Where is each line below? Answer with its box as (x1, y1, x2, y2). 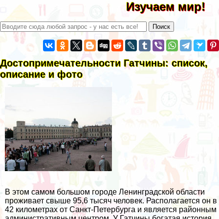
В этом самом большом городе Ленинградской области (5, 187, 205, 196)
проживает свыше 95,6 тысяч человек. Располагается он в (5, 196, 217, 205)
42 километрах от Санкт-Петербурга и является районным (5, 205, 217, 214)
